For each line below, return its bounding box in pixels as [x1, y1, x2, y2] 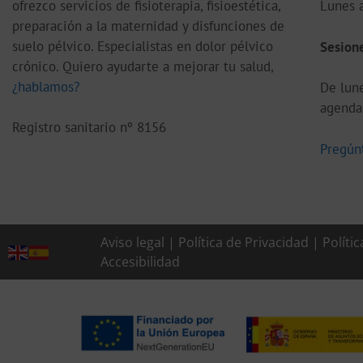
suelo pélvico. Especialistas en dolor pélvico [12, 36, 273, 55]
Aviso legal [100, 233, 164, 252]
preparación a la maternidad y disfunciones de [12, 16, 284, 35]
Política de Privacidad [178, 233, 309, 252]
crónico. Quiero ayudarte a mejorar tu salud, [12, 57, 273, 75]
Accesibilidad [100, 253, 180, 271]
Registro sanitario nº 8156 [12, 118, 166, 137]
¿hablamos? [12, 77, 79, 96]
